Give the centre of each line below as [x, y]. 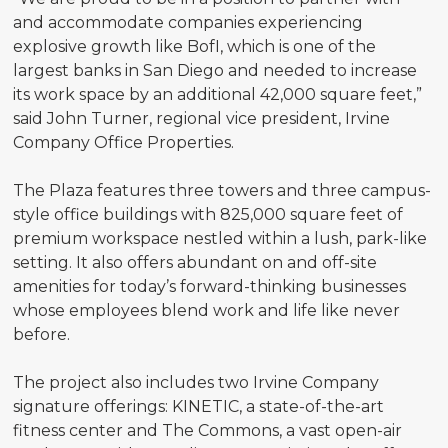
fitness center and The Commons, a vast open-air [208, 430]
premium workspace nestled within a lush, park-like [220, 238]
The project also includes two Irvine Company [196, 382]
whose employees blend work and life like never [207, 310]
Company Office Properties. [124, 142]
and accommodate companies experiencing [188, 22]
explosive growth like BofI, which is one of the [195, 46]
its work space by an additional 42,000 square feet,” [218, 94]
